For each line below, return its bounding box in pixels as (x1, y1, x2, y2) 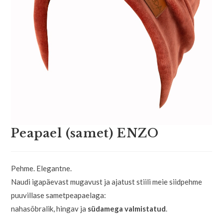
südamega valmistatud (88, 204, 166, 214)
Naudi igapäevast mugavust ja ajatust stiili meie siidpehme (11, 177, 203, 187)
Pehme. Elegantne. (11, 164, 72, 173)
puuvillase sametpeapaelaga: (11, 191, 107, 200)
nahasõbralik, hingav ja (11, 204, 88, 214)
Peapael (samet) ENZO (11, 126, 159, 141)
